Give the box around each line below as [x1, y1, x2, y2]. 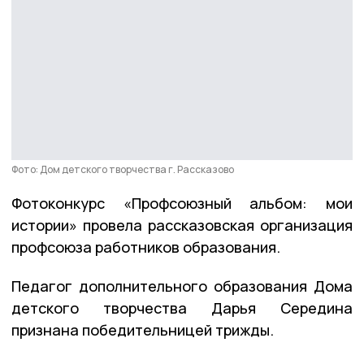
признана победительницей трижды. [11, 319, 274, 340]
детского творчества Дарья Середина [11, 297, 353, 318]
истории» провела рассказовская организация [11, 214, 353, 235]
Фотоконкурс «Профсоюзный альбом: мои [11, 193, 353, 213]
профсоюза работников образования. [11, 236, 280, 257]
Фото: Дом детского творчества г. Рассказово [11, 162, 234, 176]
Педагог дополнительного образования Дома [11, 275, 353, 296]
